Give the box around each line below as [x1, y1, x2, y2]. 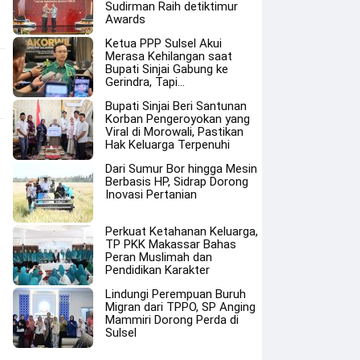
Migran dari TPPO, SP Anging [105, 299, 256, 314]
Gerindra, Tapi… [105, 74, 186, 89]
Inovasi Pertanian [105, 186, 198, 202]
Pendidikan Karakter [105, 262, 211, 277]
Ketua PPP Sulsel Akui [105, 35, 223, 51]
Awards [105, 11, 146, 27]
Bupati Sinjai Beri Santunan [105, 98, 247, 113]
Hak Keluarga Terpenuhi [105, 137, 231, 152]
